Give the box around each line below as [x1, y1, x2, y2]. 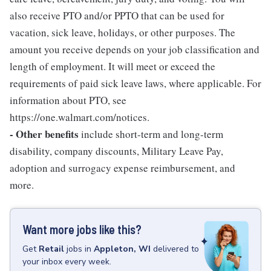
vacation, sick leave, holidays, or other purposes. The [10, 25, 235, 39]
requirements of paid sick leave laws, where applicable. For [10, 76, 261, 90]
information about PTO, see [10, 93, 126, 107]
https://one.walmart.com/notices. [10, 109, 149, 124]
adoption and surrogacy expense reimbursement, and [10, 160, 235, 175]
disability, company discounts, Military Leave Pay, [10, 143, 223, 158]
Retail [39, 243, 64, 255]
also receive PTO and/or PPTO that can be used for [10, 8, 224, 22]
